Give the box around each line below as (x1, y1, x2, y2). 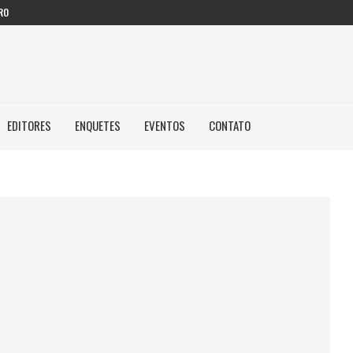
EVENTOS (144, 117, 185, 134)
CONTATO (209, 117, 251, 134)
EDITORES (7, 117, 51, 134)
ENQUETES (75, 117, 121, 134)
